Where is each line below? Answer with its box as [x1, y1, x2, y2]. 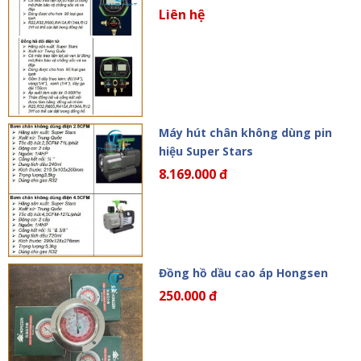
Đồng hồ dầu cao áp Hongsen [158, 265, 328, 281]
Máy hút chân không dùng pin [158, 124, 332, 140]
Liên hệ [158, 5, 205, 23]
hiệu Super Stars [158, 143, 253, 159]
